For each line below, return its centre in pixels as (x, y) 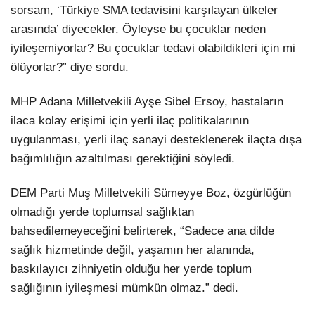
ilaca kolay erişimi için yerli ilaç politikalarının (130, 120)
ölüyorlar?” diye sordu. (70, 67)
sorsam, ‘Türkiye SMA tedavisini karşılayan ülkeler (144, 10)
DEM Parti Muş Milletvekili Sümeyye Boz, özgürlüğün (151, 193)
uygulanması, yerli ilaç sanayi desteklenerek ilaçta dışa (156, 139)
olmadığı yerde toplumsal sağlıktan (102, 212)
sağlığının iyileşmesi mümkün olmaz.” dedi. (124, 288)
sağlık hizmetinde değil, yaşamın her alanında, (133, 250)
